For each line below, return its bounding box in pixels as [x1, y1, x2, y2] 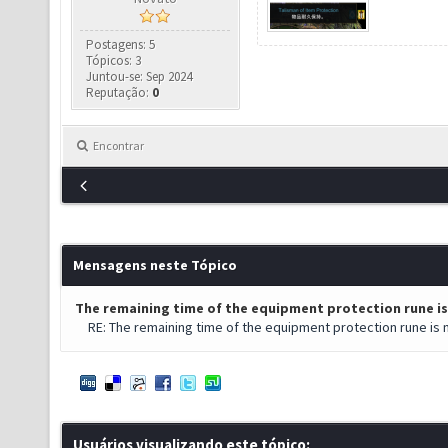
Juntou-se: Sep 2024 [86, 68, 193, 85]
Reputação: [86, 84, 153, 101]
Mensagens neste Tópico [73, 256, 237, 274]
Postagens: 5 [86, 36, 156, 53]
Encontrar [93, 138, 144, 153]
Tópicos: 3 [86, 52, 142, 69]
